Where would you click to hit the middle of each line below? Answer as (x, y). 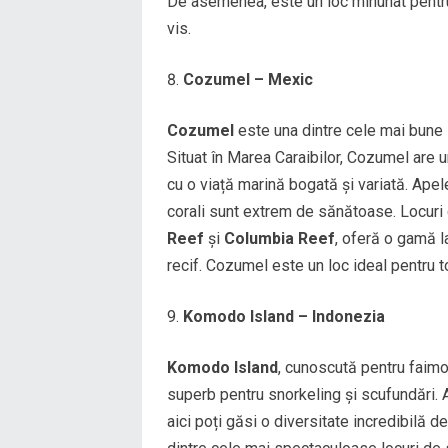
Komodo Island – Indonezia (284, 316)
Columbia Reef (279, 238)
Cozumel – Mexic (248, 79)
